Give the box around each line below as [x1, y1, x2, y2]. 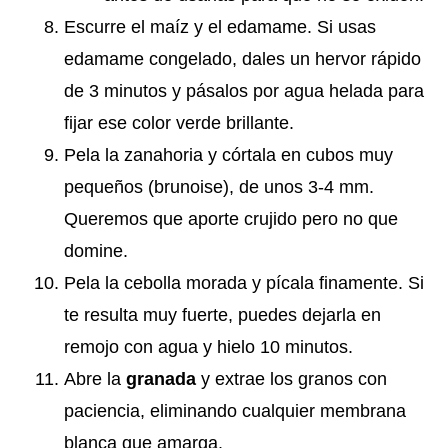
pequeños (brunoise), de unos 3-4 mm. [64, 176, 374, 197]
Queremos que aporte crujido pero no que [64, 208, 398, 229]
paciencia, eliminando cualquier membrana [64, 400, 406, 421]
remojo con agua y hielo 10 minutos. [64, 336, 353, 357]
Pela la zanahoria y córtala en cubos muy [64, 144, 393, 165]
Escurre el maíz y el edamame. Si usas [64, 16, 376, 37]
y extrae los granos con [196, 368, 387, 389]
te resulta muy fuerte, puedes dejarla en [64, 304, 381, 325]
